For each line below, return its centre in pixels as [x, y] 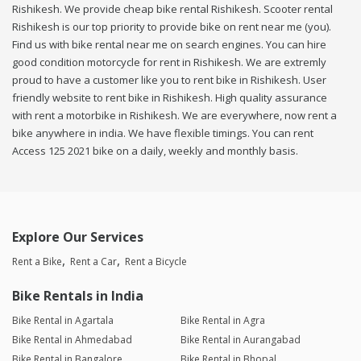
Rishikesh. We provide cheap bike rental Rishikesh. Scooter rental [172, 9]
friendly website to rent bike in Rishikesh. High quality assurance [170, 98]
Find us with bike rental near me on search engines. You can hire [169, 45]
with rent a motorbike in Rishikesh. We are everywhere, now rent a [174, 116]
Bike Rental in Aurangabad [240, 340]
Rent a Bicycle [156, 262]
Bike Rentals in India [78, 296]
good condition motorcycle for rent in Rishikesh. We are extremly [169, 62]
